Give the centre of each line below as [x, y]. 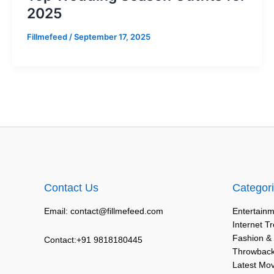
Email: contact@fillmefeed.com [104, 211]
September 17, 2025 [112, 36]
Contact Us [71, 188]
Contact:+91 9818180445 [93, 239]
